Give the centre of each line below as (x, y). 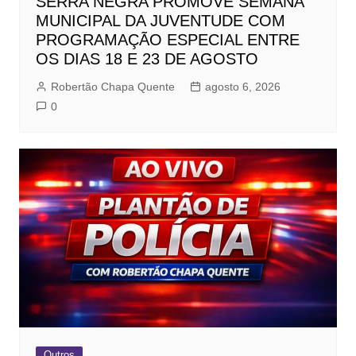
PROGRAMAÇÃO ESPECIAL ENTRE (167, 40)
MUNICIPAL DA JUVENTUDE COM (160, 21)
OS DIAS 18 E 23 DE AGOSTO (147, 59)
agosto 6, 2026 (242, 87)
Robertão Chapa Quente (112, 87)
